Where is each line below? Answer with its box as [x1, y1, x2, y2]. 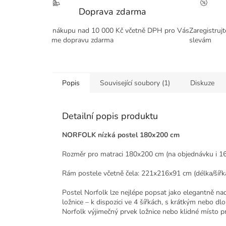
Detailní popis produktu [62, 110, 158, 123]
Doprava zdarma [79, 6, 146, 18]
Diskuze [190, 78, 214, 88]
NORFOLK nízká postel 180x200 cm [62, 130, 180, 140]
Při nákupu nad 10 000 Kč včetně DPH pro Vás [42, 26, 189, 36]
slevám [189, 35, 211, 45]
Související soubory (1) [100, 78, 170, 88]
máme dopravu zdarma [42, 35, 114, 45]
